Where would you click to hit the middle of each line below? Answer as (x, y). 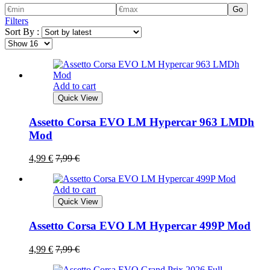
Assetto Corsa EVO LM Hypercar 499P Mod (140, 226)
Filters (17, 20)
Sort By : (22, 31)
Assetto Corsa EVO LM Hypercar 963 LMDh (142, 122)
